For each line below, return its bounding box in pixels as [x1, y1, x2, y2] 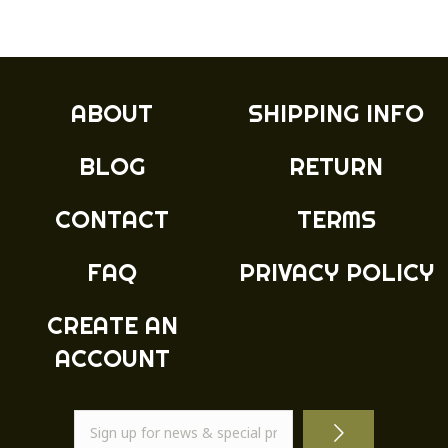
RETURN [289, 150, 383, 181]
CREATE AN [46, 309, 178, 340]
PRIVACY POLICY [238, 256, 434, 287]
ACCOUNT [54, 342, 170, 373]
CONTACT [55, 203, 169, 234]
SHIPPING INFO [248, 97, 424, 128]
